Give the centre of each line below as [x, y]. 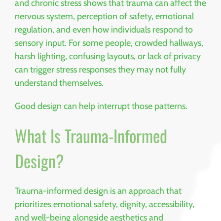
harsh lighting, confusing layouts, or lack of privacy [108, 56]
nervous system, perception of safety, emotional [104, 17]
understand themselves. [59, 83]
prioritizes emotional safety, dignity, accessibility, [105, 204]
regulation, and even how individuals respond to [104, 30]
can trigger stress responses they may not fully [100, 70]
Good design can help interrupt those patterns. [101, 106]
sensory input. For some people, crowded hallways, [109, 43]
